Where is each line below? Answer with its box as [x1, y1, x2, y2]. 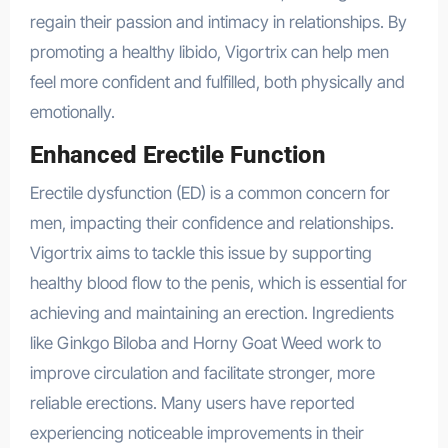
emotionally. [29, 102, 115, 123]
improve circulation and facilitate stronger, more [29, 362, 375, 383]
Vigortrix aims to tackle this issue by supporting [29, 242, 372, 263]
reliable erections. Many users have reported [29, 392, 355, 413]
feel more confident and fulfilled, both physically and [29, 72, 405, 93]
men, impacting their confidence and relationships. [29, 212, 394, 233]
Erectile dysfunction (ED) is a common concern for [29, 182, 390, 203]
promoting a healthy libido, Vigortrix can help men [29, 42, 389, 63]
